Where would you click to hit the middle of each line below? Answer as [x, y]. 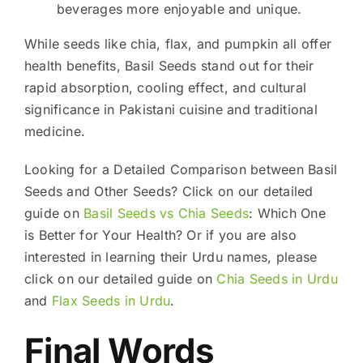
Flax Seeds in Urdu [111, 301]
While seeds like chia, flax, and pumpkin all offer [177, 44]
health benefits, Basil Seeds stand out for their [169, 66]
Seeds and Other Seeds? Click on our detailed [169, 192]
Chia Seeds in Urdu [277, 279]
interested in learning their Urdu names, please [171, 257]
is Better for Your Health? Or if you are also [160, 235]
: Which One [287, 214]
